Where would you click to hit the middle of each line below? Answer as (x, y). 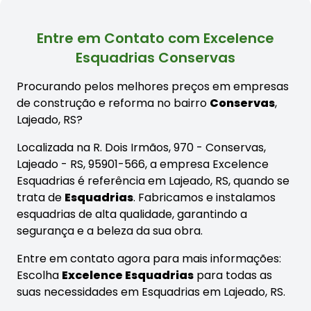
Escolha (39, 275)
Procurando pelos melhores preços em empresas (153, 86)
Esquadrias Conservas (155, 57)
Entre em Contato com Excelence (155, 38)
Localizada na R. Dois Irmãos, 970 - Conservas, (141, 147)
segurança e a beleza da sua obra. (110, 230)
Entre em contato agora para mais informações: (149, 258)
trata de (41, 197)
